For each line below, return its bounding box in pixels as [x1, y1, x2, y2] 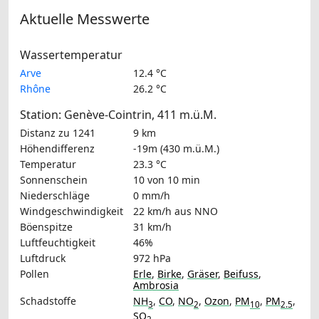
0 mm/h [133, 188, 170, 202]
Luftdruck [20, 251, 66, 265]
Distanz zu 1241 [20, 125, 95, 140]
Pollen [20, 266, 49, 281]
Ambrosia [133, 278, 179, 292]
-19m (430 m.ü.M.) [133, 141, 219, 155]
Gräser [187, 266, 218, 281]
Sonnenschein [20, 172, 88, 187]
